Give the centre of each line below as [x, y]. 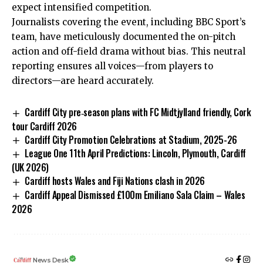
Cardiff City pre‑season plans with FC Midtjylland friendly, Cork [138, 112]
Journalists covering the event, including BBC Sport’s [129, 22]
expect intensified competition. [82, 7]
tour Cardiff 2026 [45, 126]
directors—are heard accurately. [83, 80]
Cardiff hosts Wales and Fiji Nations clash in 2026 [115, 181]
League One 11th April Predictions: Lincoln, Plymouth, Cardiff [135, 154]
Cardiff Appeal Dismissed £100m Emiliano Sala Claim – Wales [135, 195]
